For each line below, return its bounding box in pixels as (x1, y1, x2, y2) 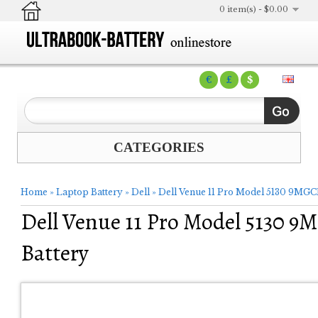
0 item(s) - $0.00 (219, 4, 288, 14)
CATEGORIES (114, 140, 204, 155)
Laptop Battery (56, 187, 123, 197)
